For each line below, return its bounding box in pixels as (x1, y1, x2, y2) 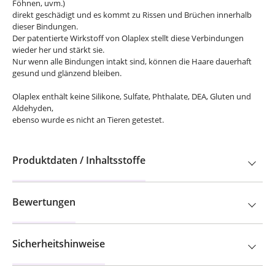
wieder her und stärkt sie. (12, 44, 104, 56)
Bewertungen (12, 195, 76, 209)
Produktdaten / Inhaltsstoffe (12, 153, 145, 168)
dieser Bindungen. (12, 21, 78, 33)
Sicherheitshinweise (12, 237, 105, 251)
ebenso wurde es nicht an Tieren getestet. (12, 114, 166, 126)
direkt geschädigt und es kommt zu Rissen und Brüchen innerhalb (12, 9, 252, 21)
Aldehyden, (12, 103, 53, 114)
